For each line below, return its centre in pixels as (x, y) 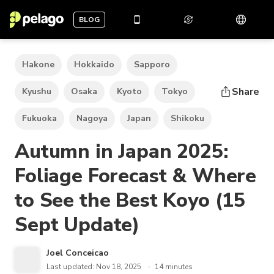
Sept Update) (77, 225)
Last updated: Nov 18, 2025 (94, 267)
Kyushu (37, 91)
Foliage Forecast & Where (136, 176)
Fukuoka (39, 118)
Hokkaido (94, 65)
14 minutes (174, 267)
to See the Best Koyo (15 (130, 200)
